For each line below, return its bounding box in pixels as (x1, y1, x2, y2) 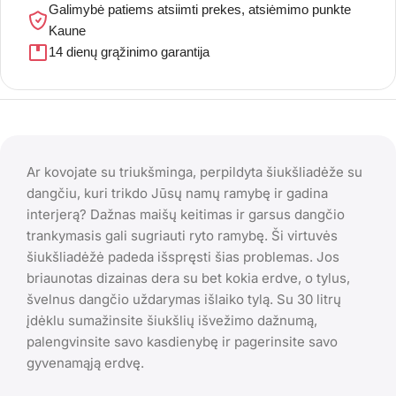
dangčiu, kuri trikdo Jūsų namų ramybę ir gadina (27, 184, 328, 202)
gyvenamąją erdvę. (27, 354, 144, 371)
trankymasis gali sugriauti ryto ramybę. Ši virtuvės (27, 226, 338, 244)
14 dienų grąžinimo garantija (49, 43, 209, 59)
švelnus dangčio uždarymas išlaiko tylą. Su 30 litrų (27, 290, 341, 308)
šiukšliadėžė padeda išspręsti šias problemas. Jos (27, 247, 339, 265)
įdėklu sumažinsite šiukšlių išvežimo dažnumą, (27, 311, 317, 329)
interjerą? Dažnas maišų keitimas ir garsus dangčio (27, 205, 345, 223)
